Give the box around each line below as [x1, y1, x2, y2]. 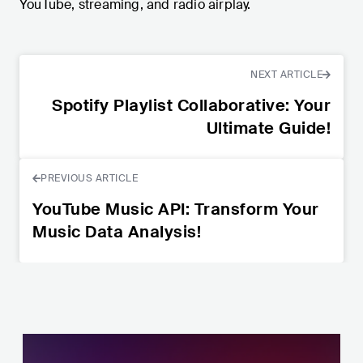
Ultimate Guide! [206, 117, 331, 139]
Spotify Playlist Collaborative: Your [52, 94, 331, 116]
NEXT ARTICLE [250, 67, 322, 81]
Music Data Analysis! [32, 220, 201, 242]
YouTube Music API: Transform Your [32, 198, 319, 220]
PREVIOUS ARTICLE [41, 171, 138, 185]
